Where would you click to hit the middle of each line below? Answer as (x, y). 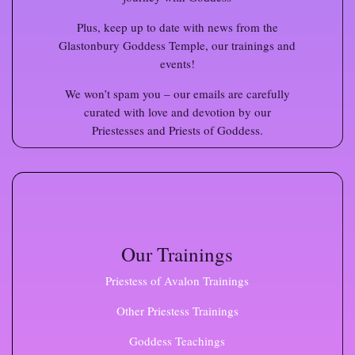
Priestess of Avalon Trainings (177, 280)
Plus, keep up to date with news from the (177, 27)
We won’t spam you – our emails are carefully (177, 93)
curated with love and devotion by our (177, 111)
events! (177, 63)
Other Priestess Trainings (177, 310)
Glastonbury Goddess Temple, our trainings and (177, 45)
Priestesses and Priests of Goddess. (177, 130)
